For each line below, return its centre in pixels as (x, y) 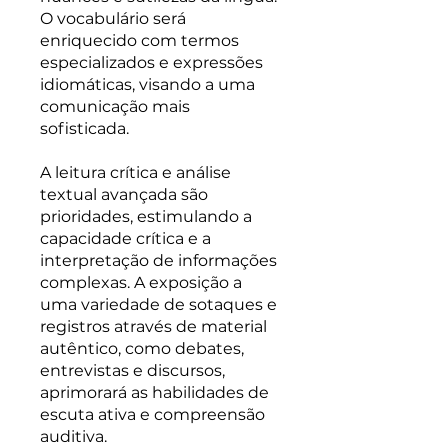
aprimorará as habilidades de (154, 392)
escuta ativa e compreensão (152, 414)
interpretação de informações (158, 260)
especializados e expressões (151, 62)
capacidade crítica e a (125, 238)
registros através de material (153, 326)
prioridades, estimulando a (146, 216)
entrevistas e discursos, (132, 370)
